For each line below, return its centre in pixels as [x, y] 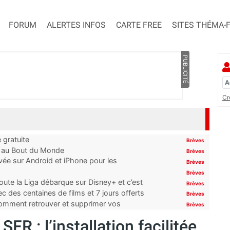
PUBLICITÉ [185, 70]
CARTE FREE [139, 25]
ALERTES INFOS [76, 25]
